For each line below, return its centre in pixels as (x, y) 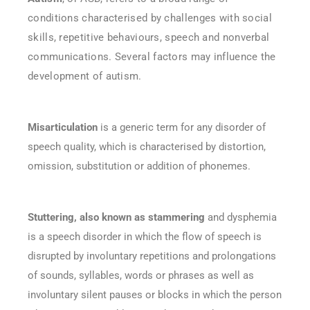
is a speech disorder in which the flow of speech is (145, 237)
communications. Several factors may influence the (152, 56)
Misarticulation (63, 127)
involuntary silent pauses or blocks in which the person (155, 295)
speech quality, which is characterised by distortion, (147, 146)
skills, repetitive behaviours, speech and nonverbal (149, 37)
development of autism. (85, 76)
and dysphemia (241, 218)
